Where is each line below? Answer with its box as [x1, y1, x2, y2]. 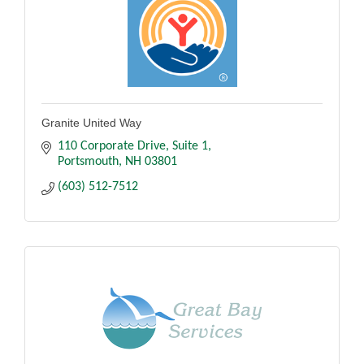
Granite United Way [41, 115, 141, 129]
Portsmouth [58, 154, 119, 168]
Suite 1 [172, 139, 208, 153]
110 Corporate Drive [58, 139, 166, 153]
